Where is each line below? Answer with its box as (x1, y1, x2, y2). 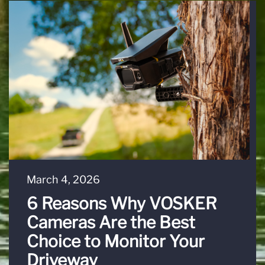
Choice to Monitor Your (27, 231, 205, 251)
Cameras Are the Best (27, 212, 195, 232)
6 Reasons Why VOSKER (27, 193, 216, 214)
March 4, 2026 (27, 173, 100, 186)
